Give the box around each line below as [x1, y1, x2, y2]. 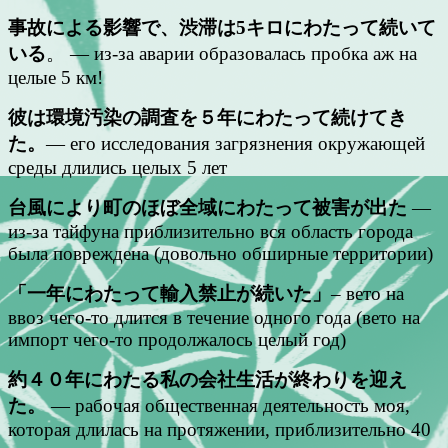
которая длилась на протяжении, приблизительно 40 [8, 418, 431, 440]
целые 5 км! [8, 66, 103, 88]
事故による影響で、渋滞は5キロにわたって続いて [8, 16, 436, 38]
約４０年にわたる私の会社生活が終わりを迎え [8, 368, 407, 390]
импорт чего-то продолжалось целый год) [8, 328, 346, 350]
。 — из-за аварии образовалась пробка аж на [46, 42, 417, 64]
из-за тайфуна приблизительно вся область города [8, 220, 413, 242]
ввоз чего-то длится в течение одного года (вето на [8, 306, 420, 328]
